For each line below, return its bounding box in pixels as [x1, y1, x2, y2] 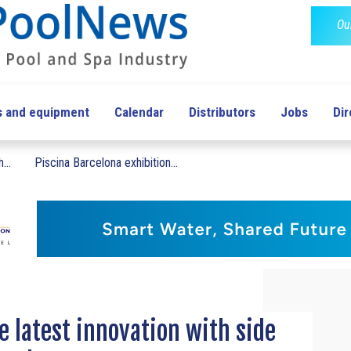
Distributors [189, 104, 255, 121]
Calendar [114, 104, 164, 121]
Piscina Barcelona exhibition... [34, 155, 178, 171]
